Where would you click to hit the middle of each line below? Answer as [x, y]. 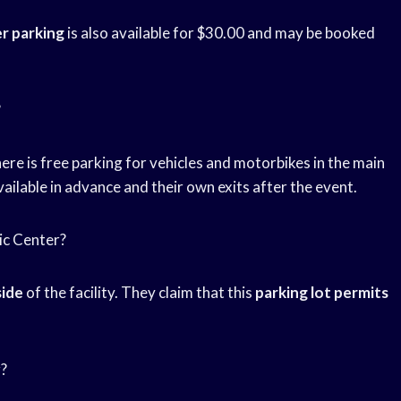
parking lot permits [322, 293]
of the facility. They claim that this [139, 293]
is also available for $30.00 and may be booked [220, 33]
